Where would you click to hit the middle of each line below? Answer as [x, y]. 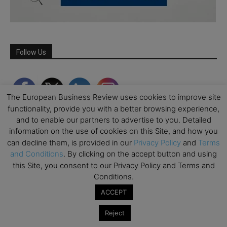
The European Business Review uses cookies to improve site [113, 97]
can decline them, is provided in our [70, 142]
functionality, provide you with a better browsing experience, [113, 108]
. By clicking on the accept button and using [140, 154]
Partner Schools [42, 177]
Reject [115, 213]
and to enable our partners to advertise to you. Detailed [113, 120]
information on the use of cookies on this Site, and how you [113, 131]
